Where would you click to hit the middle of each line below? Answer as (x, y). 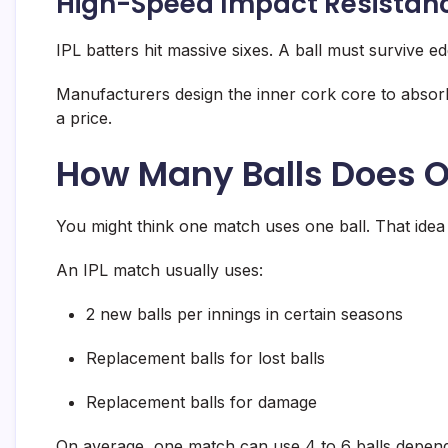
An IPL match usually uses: (159, 270)
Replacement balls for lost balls (205, 358)
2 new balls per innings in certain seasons (244, 314)
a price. (84, 118)
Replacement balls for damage (201, 402)
